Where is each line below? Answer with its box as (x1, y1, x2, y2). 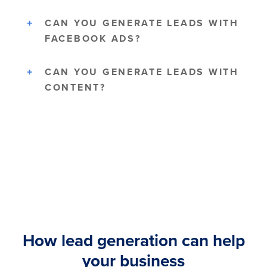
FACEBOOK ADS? (45, 32, 141, 46)
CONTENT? (45, 80, 106, 95)
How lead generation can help (22, 228, 245, 253)
